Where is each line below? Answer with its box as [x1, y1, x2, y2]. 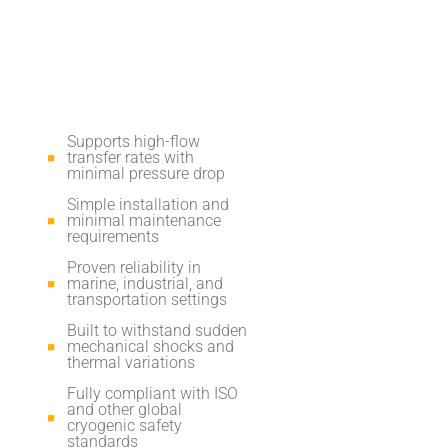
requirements [66, 226, 159, 246]
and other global [66, 399, 182, 419]
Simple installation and [66, 194, 229, 214]
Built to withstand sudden [66, 320, 247, 340]
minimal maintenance [66, 210, 221, 230]
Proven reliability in [66, 257, 201, 277]
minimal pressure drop [66, 163, 225, 183]
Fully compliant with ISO [66, 383, 238, 403]
